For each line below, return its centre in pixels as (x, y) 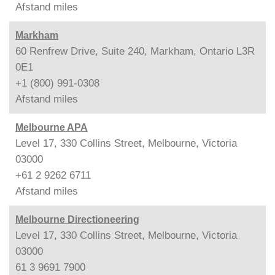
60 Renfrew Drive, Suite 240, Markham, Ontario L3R (135, 51)
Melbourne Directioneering (77, 219)
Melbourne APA (52, 127)
